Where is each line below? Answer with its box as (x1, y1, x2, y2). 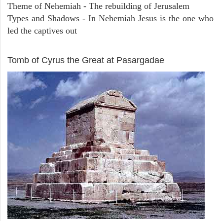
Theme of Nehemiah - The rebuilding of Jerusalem (7, 1, 189, 11)
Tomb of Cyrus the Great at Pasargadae (7, 55, 164, 66)
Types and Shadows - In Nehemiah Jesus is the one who (7, 13, 214, 24)
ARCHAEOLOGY (7, 43, 77, 53)
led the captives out (7, 26, 77, 36)
